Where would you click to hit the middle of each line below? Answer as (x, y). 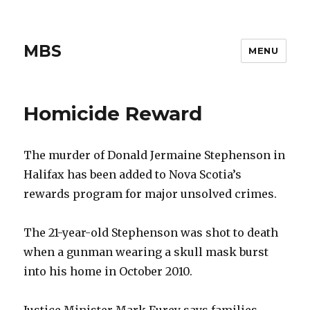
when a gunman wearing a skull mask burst (146, 252)
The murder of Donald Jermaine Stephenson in (155, 155)
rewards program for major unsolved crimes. (151, 194)
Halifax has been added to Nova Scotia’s (133, 174)
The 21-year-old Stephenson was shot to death (151, 232)
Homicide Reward (113, 113)
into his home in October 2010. (108, 271)
